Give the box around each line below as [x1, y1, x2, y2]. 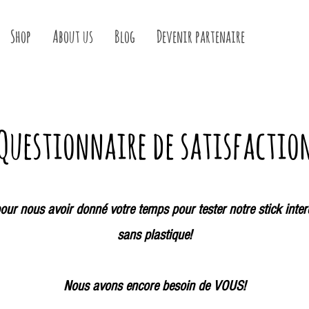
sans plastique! [117, 227, 192, 243]
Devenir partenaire [156, 26, 245, 47]
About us [52, 26, 93, 47]
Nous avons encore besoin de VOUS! [63, 278, 246, 295]
